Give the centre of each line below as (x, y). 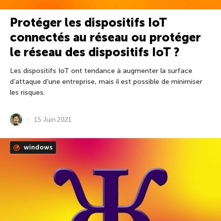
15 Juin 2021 (53, 120)
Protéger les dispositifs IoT (88, 23)
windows (37, 147)
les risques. (27, 93)
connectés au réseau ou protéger (105, 37)
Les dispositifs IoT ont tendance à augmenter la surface (101, 71)
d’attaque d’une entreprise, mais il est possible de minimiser (106, 82)
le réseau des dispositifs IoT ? (95, 52)
